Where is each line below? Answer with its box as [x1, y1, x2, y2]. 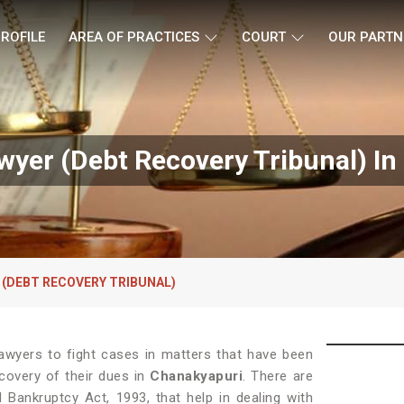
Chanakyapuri [150, 368, 243, 384]
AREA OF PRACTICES [69, 29, 199, 45]
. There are [243, 368, 314, 384]
